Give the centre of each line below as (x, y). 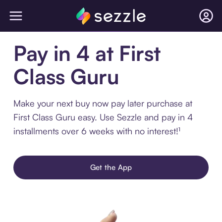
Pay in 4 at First (87, 53)
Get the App (111, 167)
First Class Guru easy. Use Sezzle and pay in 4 (103, 117)
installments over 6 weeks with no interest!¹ (97, 131)
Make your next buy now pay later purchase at (103, 103)
